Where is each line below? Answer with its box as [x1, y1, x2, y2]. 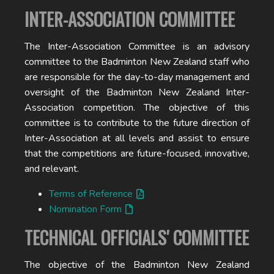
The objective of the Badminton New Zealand [24, 258, 250, 272]
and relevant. [24, 162, 79, 176]
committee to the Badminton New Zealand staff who [24, 55, 250, 68]
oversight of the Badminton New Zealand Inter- [24, 86, 250, 99]
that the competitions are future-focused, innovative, [24, 147, 250, 160]
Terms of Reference [49, 187, 133, 201]
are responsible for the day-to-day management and [24, 70, 250, 84]
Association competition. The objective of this [24, 101, 250, 114]
